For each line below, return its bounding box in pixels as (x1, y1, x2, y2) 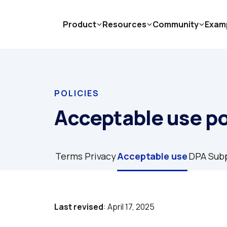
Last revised (54, 201, 103, 212)
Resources (102, 19, 146, 30)
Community (153, 19, 199, 30)
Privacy (85, 150, 116, 162)
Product (63, 19, 96, 30)
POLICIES (54, 88, 99, 99)
